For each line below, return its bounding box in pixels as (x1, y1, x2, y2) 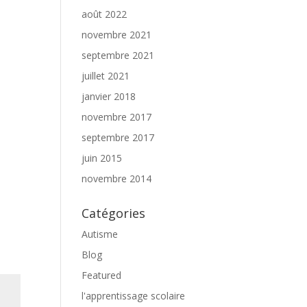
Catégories (82, 205, 146, 221)
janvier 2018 (82, 90, 136, 103)
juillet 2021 (82, 69, 130, 82)
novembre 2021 (82, 28, 152, 41)
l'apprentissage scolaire (82, 289, 186, 302)
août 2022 (82, 8, 127, 21)
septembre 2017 (82, 131, 155, 144)
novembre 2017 (82, 110, 152, 123)
